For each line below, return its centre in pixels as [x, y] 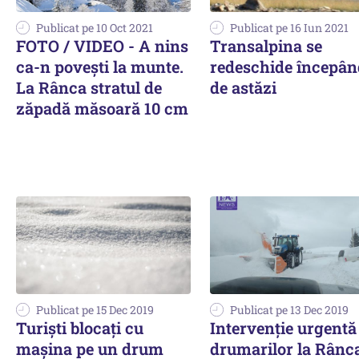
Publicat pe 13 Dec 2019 [289, 310]
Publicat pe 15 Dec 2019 [95, 310]
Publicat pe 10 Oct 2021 [95, 27]
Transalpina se [266, 45]
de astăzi [243, 87]
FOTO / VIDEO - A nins [102, 45]
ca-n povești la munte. [100, 66]
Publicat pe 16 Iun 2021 [289, 27]
